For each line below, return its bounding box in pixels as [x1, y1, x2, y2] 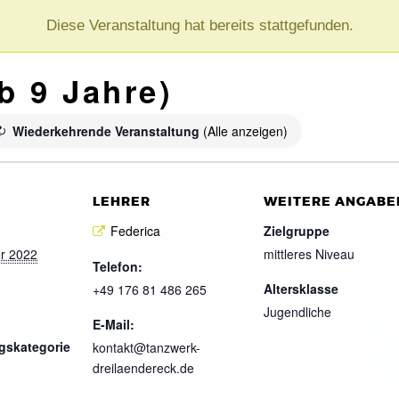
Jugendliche [264, 302, 331, 321]
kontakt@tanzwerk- [93, 338, 200, 357]
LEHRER [93, 192, 151, 210]
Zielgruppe [264, 221, 330, 240]
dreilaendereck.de [93, 359, 194, 378]
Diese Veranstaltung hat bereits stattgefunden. [45, 16, 354, 34]
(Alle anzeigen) [202, 121, 288, 140]
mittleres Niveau [264, 244, 354, 263]
